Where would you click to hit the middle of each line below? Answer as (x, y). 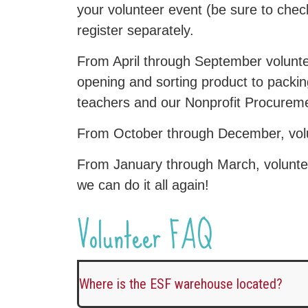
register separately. (136, 30)
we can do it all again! (143, 185)
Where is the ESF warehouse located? (181, 284)
